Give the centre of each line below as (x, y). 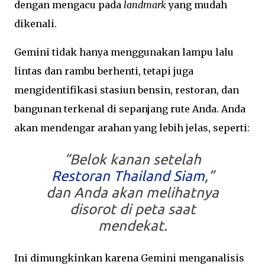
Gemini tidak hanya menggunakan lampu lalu (124, 52)
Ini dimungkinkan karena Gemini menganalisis (129, 258)
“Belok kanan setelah (132, 159)
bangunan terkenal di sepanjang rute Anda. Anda (130, 109)
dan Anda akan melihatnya (132, 192)
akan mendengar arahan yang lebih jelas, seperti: (132, 127)
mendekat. (132, 225)
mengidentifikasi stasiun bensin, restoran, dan (127, 90)
